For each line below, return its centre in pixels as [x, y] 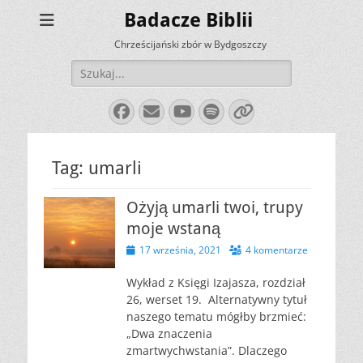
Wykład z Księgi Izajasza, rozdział [216, 282]
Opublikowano [158, 249]
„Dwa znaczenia [169, 333]
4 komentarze [277, 250]
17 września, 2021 [180, 250]
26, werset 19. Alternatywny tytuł [217, 299]
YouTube [216, 111]
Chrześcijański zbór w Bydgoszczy [190, 44]
